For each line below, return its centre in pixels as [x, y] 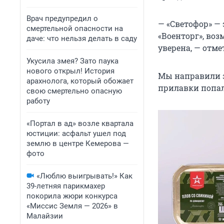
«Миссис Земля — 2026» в [72, 206]
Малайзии [45, 216]
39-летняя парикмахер [66, 186]
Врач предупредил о [62, 18]
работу [38, 101]
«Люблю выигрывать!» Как [84, 176]
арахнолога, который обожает [80, 81]
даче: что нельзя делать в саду [82, 38]
